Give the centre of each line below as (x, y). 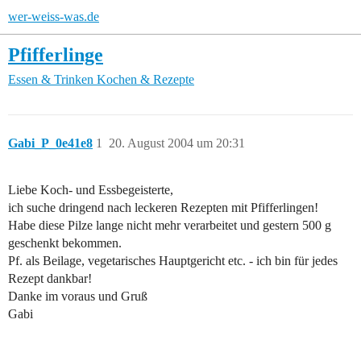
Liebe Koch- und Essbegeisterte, (91, 190)
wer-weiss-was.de (54, 17)
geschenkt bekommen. (65, 243)
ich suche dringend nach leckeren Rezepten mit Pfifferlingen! (163, 208)
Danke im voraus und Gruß (78, 297)
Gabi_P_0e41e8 (50, 143)
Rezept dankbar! (50, 279)
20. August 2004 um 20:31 (177, 143)
